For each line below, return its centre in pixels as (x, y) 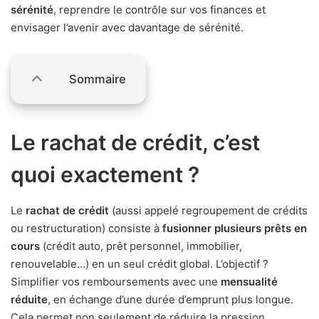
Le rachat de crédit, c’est (135, 143)
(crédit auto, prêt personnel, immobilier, (141, 246)
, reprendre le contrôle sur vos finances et (159, 10)
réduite (29, 300)
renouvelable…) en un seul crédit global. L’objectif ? (140, 264)
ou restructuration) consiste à (87, 229)
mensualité (249, 282)
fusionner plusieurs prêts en (235, 229)
